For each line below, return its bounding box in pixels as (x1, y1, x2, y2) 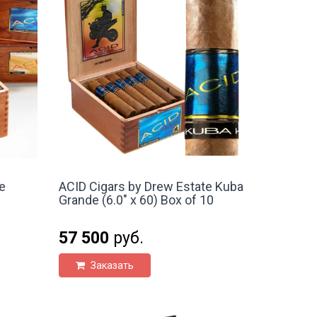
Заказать (88, 260, 134, 272)
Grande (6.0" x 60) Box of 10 (59, 192, 214, 208)
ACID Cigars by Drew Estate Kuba (59, 179, 244, 195)
